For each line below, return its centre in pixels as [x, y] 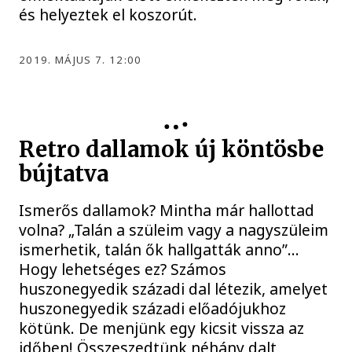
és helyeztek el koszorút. [108, 15]
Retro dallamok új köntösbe [172, 149]
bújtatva [64, 174]
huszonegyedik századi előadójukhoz [153, 308]
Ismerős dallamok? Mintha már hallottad [167, 210]
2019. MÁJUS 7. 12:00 [81, 60]
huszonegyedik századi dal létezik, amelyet [174, 288]
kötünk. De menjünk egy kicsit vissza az [162, 328]
